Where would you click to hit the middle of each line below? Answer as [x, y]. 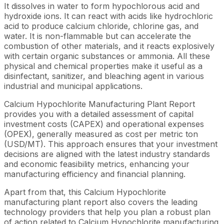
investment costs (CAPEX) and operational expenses [104, 124]
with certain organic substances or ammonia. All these [107, 56]
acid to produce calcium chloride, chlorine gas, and [101, 26]
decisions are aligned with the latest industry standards [107, 154]
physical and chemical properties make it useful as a [103, 66]
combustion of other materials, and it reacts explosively [109, 46]
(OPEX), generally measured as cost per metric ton [101, 134]
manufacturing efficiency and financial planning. [95, 174]
